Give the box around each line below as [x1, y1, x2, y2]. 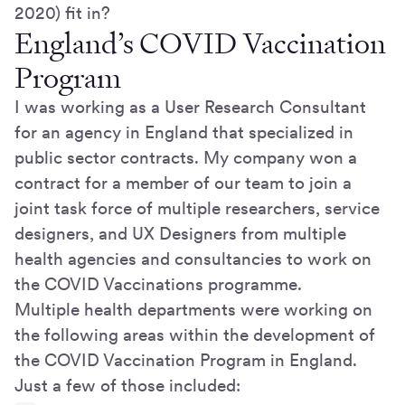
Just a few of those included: [14, 374, 240, 396]
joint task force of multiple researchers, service [14, 197, 380, 219]
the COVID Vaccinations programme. [14, 273, 302, 295]
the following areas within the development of [14, 324, 375, 345]
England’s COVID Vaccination [14, 24, 386, 62]
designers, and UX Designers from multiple [14, 222, 346, 244]
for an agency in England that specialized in [14, 121, 353, 143]
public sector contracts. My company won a [14, 146, 357, 168]
